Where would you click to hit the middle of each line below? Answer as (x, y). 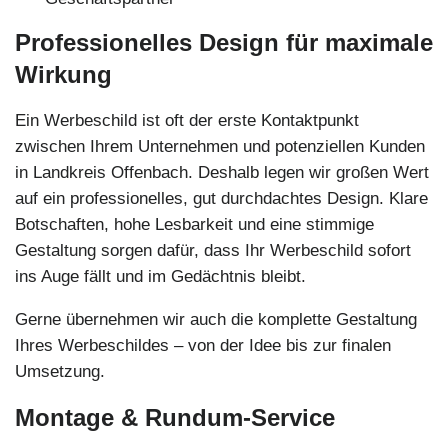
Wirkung (63, 74)
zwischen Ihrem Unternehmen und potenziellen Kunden (220, 146)
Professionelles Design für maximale (224, 42)
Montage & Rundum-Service (175, 417)
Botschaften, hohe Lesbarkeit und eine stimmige (194, 224)
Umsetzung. (60, 371)
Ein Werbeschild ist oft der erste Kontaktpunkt (187, 120)
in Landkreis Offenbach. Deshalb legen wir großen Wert (222, 172)
